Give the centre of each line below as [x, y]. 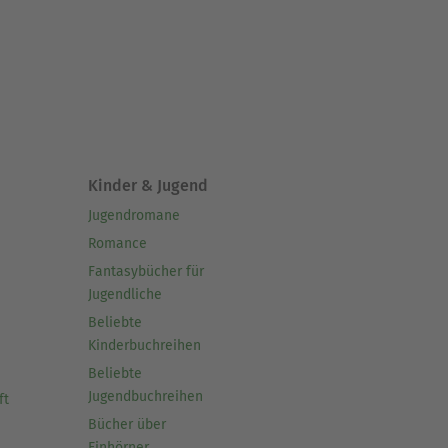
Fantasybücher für [145, 272]
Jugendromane [133, 216]
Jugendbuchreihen [145, 397]
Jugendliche [124, 295]
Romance [117, 244]
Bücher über [126, 425]
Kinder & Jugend [147, 186]
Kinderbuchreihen [144, 346]
